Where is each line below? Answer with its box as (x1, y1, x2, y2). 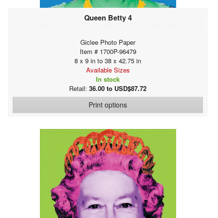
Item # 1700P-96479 (79, 46, 136, 56)
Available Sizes (86, 65, 130, 74)
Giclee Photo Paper (80, 37, 135, 47)
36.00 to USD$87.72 (89, 83, 146, 93)
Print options (89, 99, 127, 109)
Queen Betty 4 (84, 12, 132, 23)
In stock (96, 74, 120, 84)
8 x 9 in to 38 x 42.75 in (74, 55, 141, 65)
